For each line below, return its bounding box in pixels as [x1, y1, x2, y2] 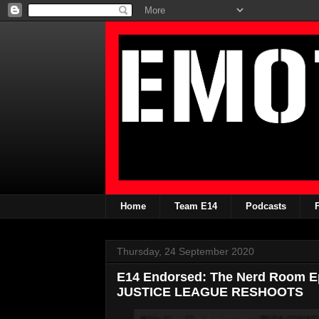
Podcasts [245, 200, 286, 211]
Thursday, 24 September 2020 [117, 245, 254, 257]
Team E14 [174, 200, 217, 211]
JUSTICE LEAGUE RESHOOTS [117, 284, 303, 299]
